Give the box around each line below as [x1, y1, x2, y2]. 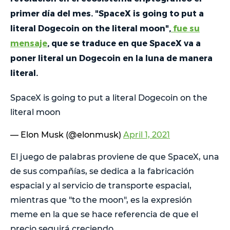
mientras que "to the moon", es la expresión [10, 195, 192, 205]
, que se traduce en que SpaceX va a [47, 37, 201, 48]
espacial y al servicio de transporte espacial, [10, 180, 191, 190]
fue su [171, 23, 200, 33]
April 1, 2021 [123, 129, 170, 140]
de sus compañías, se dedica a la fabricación [10, 166, 194, 176]
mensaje [10, 37, 47, 48]
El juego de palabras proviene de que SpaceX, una [10, 151, 219, 162]
